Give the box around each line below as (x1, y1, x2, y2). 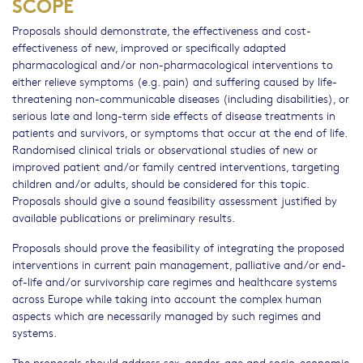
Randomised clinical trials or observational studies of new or (12, 141, 318, 158)
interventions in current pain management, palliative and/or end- (12, 256, 346, 273)
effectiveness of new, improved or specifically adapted (12, 39, 286, 56)
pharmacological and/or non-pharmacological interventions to (12, 56, 333, 73)
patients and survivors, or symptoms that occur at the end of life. (12, 124, 347, 141)
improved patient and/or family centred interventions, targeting (12, 158, 340, 175)
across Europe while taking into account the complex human (12, 290, 322, 307)
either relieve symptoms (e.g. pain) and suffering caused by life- (12, 73, 337, 90)
